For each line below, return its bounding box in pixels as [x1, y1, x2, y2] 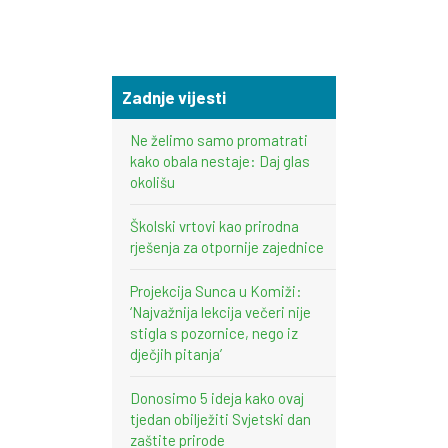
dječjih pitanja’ [130, 344, 222, 363]
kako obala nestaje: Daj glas [130, 151, 310, 170]
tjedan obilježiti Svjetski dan [130, 409, 311, 428]
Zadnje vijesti [122, 86, 226, 107]
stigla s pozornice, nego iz [130, 323, 298, 342]
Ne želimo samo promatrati [130, 130, 308, 149]
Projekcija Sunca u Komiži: [130, 281, 305, 300]
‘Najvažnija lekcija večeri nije [130, 302, 311, 321]
